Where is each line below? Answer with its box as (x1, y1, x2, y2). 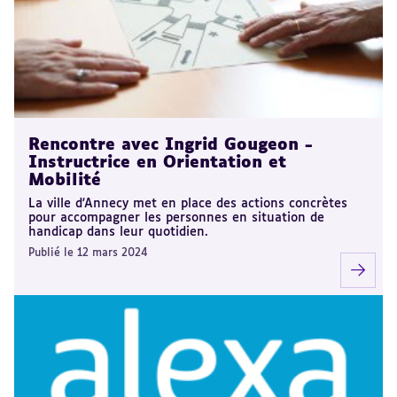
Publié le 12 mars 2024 (28, 247, 148, 259)
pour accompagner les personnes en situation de (28, 211, 324, 224)
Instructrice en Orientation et (28, 154, 286, 171)
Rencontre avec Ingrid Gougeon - (28, 136, 313, 153)
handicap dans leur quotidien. (28, 225, 208, 238)
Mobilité (28, 172, 101, 189)
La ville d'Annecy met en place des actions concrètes (28, 197, 347, 210)
